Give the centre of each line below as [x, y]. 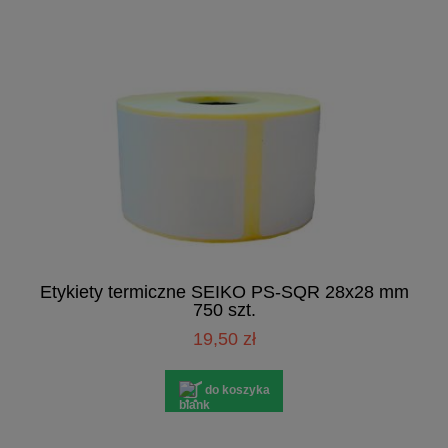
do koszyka [237, 390]
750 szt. [224, 309]
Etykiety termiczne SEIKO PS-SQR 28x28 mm [224, 291]
